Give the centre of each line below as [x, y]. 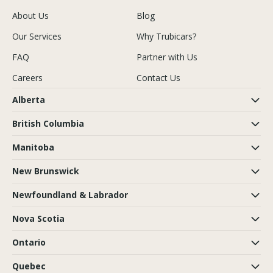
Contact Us [158, 77]
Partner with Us [167, 57]
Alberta [29, 100]
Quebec [29, 266]
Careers [27, 77]
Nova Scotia [38, 218]
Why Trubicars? [166, 36]
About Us [30, 15]
